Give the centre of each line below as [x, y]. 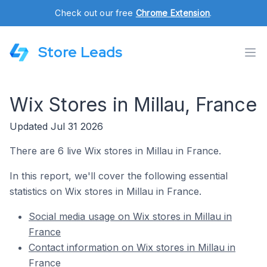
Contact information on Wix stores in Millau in [132, 247]
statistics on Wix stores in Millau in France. [105, 191]
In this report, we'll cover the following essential [119, 176]
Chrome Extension [173, 13]
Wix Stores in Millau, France [133, 105]
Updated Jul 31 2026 [56, 126]
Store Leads [80, 52]
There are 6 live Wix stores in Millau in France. [115, 151]
